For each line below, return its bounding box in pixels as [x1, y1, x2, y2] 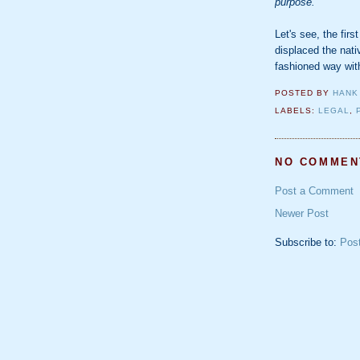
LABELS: [275, 106, 319, 116]
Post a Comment [275, 185, 354, 198]
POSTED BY [275, 88, 333, 98]
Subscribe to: [275, 236, 340, 249]
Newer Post [275, 207, 329, 220]
